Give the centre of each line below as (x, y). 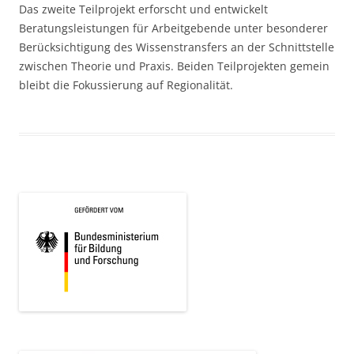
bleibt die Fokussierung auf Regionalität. (126, 85)
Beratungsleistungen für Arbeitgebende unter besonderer (173, 28)
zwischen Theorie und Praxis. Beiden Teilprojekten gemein (174, 66)
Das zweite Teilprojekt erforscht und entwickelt (143, 9)
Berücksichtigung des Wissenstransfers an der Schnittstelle (177, 47)
